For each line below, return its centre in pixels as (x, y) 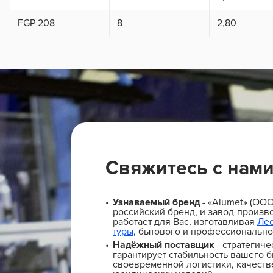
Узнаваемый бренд (156, 203)
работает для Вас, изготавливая (185, 222)
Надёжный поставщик (164, 245)
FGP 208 (36, 23)
